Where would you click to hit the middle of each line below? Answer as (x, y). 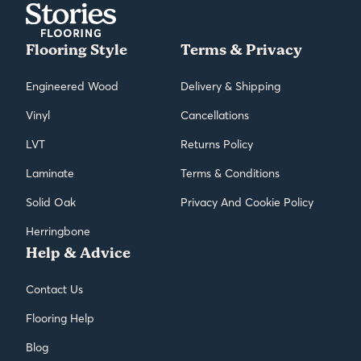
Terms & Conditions (230, 173)
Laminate (50, 173)
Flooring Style (77, 50)
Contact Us (54, 289)
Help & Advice (78, 253)
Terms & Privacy (241, 50)
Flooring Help (60, 318)
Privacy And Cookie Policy (247, 202)
